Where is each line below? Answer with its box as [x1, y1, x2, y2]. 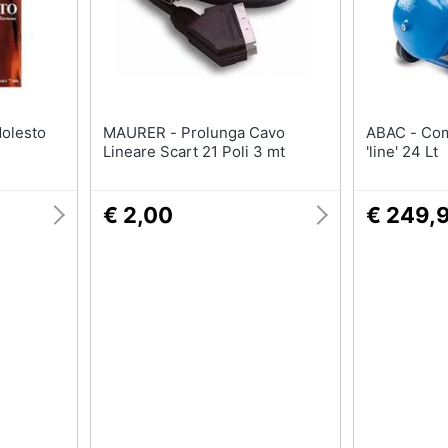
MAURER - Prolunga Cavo [102, 123, 181, 142]
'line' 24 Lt [366, 142, 438, 161]
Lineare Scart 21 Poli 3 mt [102, 142, 285, 161]
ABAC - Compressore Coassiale [366, 123, 421, 142]
